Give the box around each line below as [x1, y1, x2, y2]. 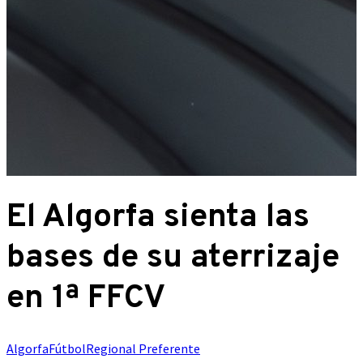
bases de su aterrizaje [6, 237, 340, 279]
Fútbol [49, 340, 86, 357]
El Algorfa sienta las [6, 197, 310, 238]
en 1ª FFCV [6, 278, 165, 319]
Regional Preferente [86, 340, 200, 357]
